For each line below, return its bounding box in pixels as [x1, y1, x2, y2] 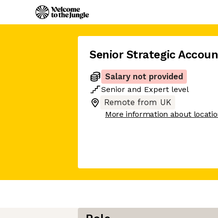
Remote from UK [104, 98, 171, 107]
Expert [144, 85, 169, 94]
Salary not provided [105, 72, 183, 81]
